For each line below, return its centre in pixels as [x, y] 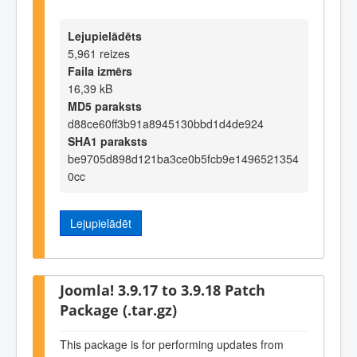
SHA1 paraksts [108, 141]
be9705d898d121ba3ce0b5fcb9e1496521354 [183, 159]
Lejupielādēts [105, 36]
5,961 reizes [99, 54]
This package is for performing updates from [172, 345]
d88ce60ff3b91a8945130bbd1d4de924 [166, 124]
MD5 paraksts [105, 106]
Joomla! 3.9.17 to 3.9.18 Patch [163, 289]
